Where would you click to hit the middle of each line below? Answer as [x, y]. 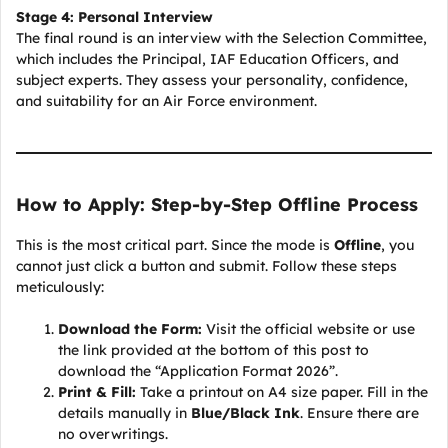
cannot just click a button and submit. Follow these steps [206, 266]
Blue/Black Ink [245, 413]
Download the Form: [130, 329]
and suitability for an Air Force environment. [166, 101]
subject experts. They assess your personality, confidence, [212, 80]
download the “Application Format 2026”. [198, 371]
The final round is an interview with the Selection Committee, [221, 38]
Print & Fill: [97, 392]
